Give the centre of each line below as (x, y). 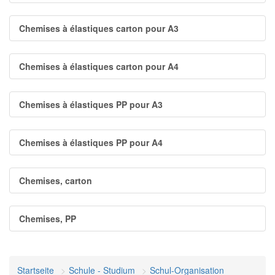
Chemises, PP (48, 219)
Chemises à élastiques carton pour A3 (99, 28)
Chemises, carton (56, 180)
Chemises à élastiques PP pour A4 (91, 142)
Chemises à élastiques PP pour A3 (91, 104)
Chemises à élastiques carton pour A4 (99, 66)
